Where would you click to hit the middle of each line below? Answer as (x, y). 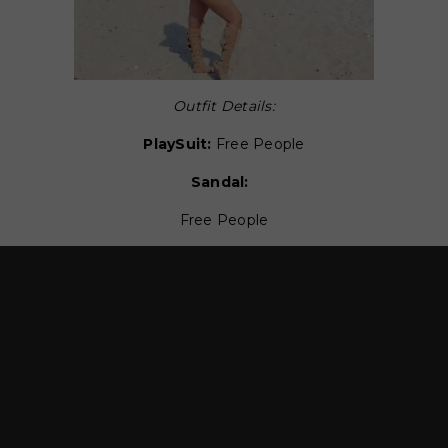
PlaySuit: (177, 143)
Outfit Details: (224, 105)
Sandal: (224, 181)
